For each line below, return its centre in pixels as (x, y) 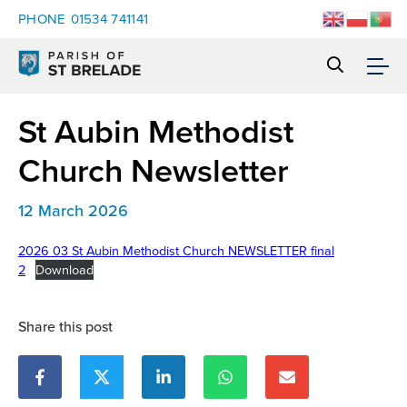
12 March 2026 (73, 211)
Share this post (65, 327)
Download (64, 270)
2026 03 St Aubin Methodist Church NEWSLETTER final (176, 251)
